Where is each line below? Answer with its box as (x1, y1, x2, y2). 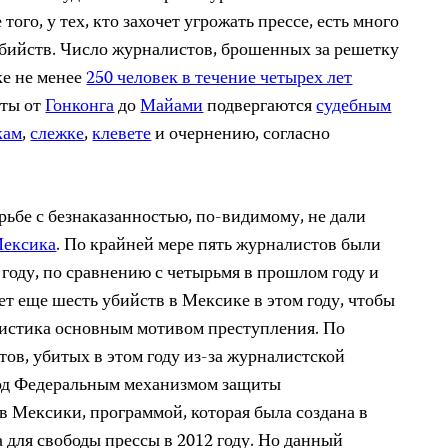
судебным (316, 92, 392, 122)
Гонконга (45, 92, 115, 122)
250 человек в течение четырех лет (86, 64, 353, 94)
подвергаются (203, 92, 317, 122)
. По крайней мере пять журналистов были (56, 231, 382, 261)
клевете (92, 120, 152, 150)
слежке (30, 120, 85, 150)
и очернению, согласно (151, 120, 331, 150)
